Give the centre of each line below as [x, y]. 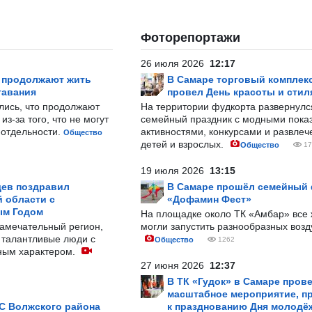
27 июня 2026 [175, 265]
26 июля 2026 [175, 63]
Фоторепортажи [190, 38]
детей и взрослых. [184, 144]
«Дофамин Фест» [209, 199]
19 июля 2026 [175, 171]
